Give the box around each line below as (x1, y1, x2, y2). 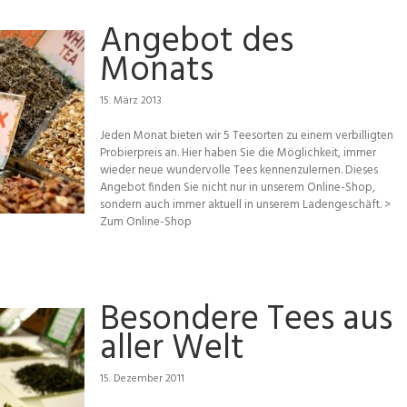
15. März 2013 (100, 92, 162, 110)
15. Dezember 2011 (100, 370, 184, 388)
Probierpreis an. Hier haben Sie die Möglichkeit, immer (100, 144, 376, 163)
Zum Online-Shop (100, 213, 192, 232)
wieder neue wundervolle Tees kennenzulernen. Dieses (100, 161, 378, 180)
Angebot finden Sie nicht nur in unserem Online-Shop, (100, 178, 375, 197)
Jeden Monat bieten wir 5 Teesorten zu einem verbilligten (100, 126, 393, 145)
